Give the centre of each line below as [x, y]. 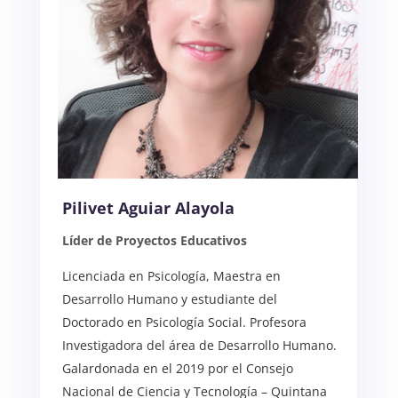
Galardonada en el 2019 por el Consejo [177, 368]
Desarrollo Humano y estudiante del [169, 298]
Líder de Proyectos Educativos [154, 240]
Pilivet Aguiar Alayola [148, 207]
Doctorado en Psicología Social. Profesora [184, 322]
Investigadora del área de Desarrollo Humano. [199, 345]
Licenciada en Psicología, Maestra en [171, 275]
